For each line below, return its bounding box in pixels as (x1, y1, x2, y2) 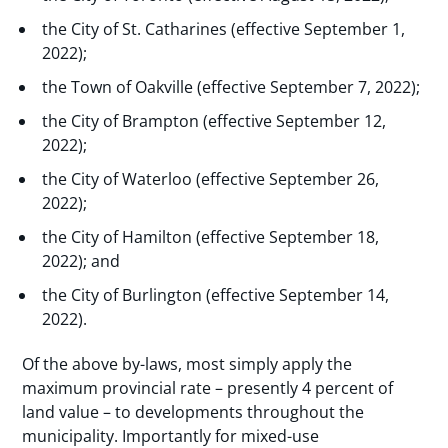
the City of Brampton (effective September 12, (42, 110, 387, 133)
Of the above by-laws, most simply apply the (22, 353, 353, 376)
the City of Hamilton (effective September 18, (42, 226, 380, 249)
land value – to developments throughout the (22, 401, 365, 424)
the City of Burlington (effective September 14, (42, 284, 390, 307)
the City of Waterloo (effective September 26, (42, 168, 380, 191)
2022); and (42, 250, 121, 273)
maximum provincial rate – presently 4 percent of (22, 377, 394, 400)
